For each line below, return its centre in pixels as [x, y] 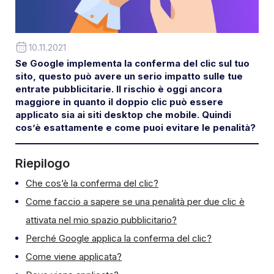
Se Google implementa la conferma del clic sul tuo [132, 64]
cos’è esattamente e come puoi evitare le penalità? [135, 128]
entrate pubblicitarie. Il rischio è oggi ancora [119, 89]
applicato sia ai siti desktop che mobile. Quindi [123, 115]
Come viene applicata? [74, 257]
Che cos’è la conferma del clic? [92, 183]
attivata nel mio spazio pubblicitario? [101, 220]
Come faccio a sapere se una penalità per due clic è [135, 202]
